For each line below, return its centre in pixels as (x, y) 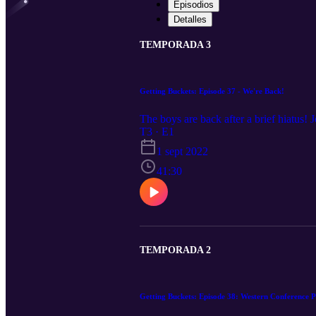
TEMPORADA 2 (175, 250)
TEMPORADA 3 (175, 45)
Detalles (190, 19)
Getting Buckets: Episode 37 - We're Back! (212, 91)
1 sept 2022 (182, 151)
